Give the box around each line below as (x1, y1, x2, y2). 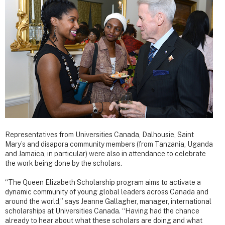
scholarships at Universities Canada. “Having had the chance (5, 206, 199, 215)
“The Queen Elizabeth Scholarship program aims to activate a (5, 178, 201, 186)
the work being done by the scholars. (5, 159, 122, 167)
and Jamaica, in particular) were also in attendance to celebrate (5, 149, 206, 158)
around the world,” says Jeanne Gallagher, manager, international (5, 197, 211, 205)
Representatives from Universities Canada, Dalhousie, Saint (5, 130, 194, 139)
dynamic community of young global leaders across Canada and (5, 187, 208, 196)
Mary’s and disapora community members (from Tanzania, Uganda (5, 140, 213, 148)
